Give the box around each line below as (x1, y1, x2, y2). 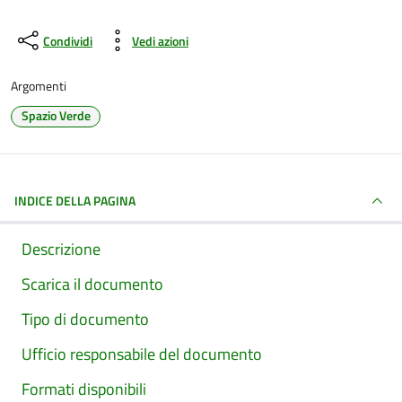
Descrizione (22, 237, 100, 261)
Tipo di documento (22, 307, 149, 331)
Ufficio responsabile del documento (22, 342, 262, 366)
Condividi (43, 31, 92, 50)
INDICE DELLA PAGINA (14, 191, 135, 210)
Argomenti (11, 76, 66, 95)
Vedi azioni (132, 31, 188, 50)
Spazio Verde (21, 106, 91, 125)
